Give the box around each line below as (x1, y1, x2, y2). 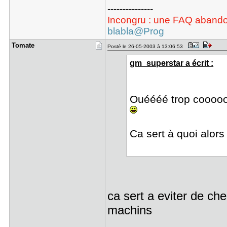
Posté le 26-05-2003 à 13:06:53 (107, 44, 186, 49)
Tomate (11, 42, 34, 49)
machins (107, 203, 152, 217)
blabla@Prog (107, 26, 164, 36)
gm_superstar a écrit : (130, 58, 214, 67)
